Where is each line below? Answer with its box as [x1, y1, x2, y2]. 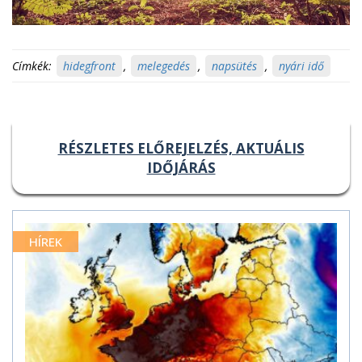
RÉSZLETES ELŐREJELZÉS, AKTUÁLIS [57, 138, 305, 158]
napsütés [212, 57, 257, 74]
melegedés [137, 57, 190, 74]
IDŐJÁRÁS [146, 158, 216, 177]
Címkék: [12, 57, 52, 74]
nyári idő [279, 57, 324, 74]
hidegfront [63, 57, 116, 74]
